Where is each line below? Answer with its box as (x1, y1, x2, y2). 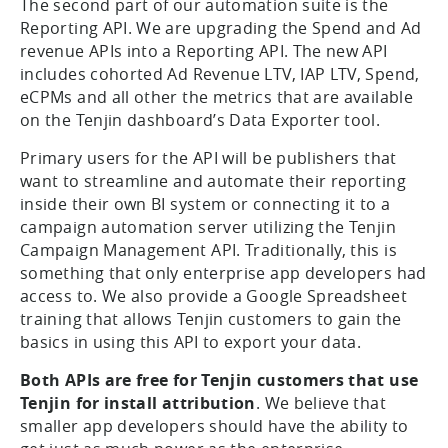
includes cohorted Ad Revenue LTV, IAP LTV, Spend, (20, 62, 420, 85)
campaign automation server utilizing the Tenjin (20, 215, 396, 238)
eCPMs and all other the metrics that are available (20, 85, 413, 108)
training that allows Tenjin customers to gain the (20, 307, 402, 330)
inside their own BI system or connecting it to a (20, 192, 391, 215)
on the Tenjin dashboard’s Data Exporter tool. (20, 108, 381, 131)
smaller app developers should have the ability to (20, 414, 409, 437)
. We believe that (255, 391, 386, 414)
